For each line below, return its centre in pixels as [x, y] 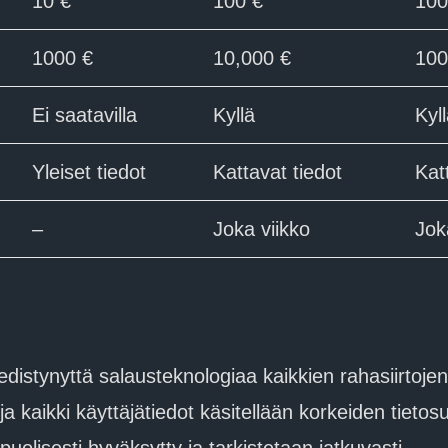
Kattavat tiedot [277, 172]
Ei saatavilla [84, 115]
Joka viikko [261, 229]
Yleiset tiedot [89, 172]
